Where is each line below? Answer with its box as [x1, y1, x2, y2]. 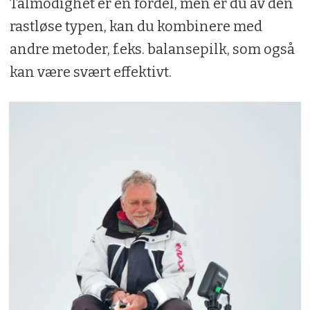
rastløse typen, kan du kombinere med [9, 17, 262, 35]
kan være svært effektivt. [9, 63, 172, 80]
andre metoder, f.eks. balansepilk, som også [9, 40, 295, 57]
